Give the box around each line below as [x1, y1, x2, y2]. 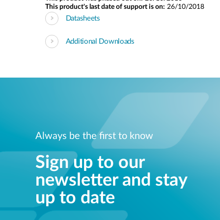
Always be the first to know [35, 131, 153, 141]
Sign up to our [35, 153, 144, 171]
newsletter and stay [35, 171, 187, 189]
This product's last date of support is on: [45, 3, 165, 10]
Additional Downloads [65, 37, 135, 45]
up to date [35, 189, 115, 207]
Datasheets [65, 14, 100, 22]
